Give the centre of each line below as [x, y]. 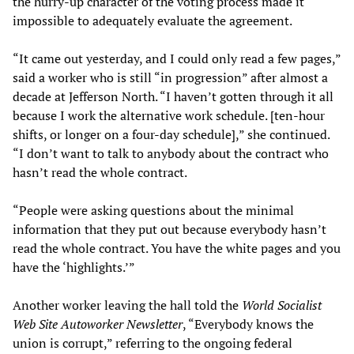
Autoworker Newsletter [122, 324]
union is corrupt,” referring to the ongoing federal [153, 343]
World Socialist [282, 305]
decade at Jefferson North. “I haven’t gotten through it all [173, 96]
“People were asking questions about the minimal [153, 210]
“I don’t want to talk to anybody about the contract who [171, 153]
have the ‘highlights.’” [74, 267]
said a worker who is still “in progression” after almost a [170, 77]
